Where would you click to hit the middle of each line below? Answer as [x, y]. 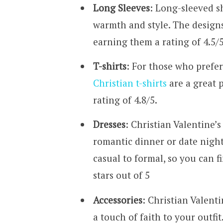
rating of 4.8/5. [125, 100]
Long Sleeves [121, 7]
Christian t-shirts [130, 83]
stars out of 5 [121, 175]
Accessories [117, 200]
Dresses [109, 124]
